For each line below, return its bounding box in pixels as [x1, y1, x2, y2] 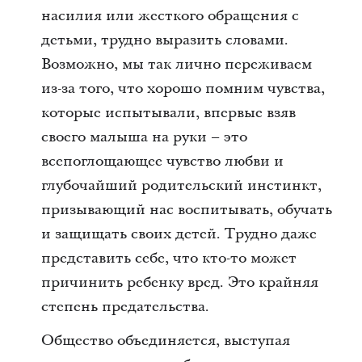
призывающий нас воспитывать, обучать [40, 200, 332, 220]
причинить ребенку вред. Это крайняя [40, 272, 318, 293]
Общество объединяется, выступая [40, 330, 290, 351]
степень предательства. [40, 297, 209, 317]
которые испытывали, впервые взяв [40, 103, 296, 123]
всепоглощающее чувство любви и [40, 151, 284, 171]
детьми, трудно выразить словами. [40, 30, 288, 50]
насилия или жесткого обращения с [40, 6, 299, 26]
